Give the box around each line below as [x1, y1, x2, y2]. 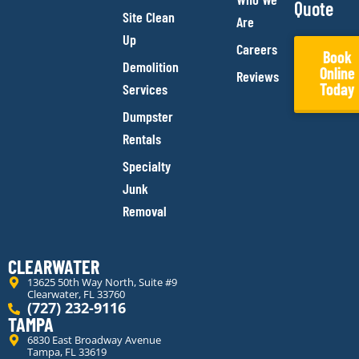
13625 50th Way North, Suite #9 [26, 274, 177, 289]
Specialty [122, 156, 171, 175]
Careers [236, 39, 278, 58]
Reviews [236, 67, 280, 85]
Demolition [122, 57, 179, 75]
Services [122, 79, 167, 98]
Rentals [122, 129, 161, 147]
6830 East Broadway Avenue [26, 332, 161, 347]
